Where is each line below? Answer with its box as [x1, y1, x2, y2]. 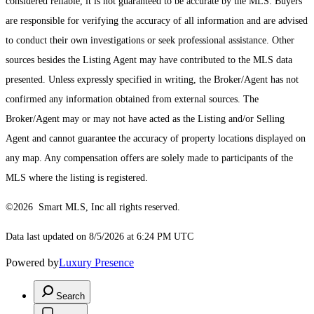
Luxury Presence [59, 257, 134, 269]
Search [56, 291, 85, 302]
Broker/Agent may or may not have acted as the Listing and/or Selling [6, 114, 285, 125]
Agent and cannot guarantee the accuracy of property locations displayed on [6, 133, 306, 144]
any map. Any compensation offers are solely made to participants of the [6, 153, 293, 164]
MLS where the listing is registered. [6, 172, 148, 184]
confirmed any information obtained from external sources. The [6, 94, 259, 105]
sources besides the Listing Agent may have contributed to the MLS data [6, 55, 292, 66]
